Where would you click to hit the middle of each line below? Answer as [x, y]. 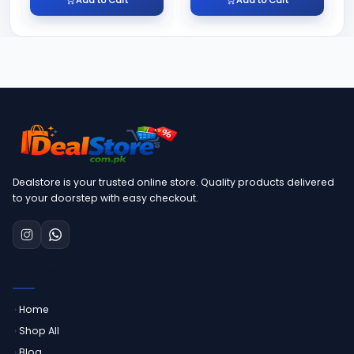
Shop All [39, 331]
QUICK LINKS [55, 273]
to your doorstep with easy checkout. [105, 198]
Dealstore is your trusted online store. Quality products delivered [173, 183]
